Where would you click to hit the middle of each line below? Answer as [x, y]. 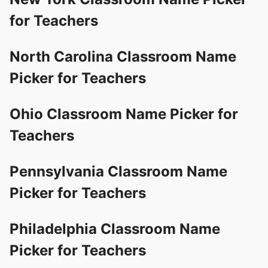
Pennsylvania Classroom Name [118, 171]
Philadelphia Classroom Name [115, 229]
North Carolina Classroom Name [123, 56]
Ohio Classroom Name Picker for [124, 114]
